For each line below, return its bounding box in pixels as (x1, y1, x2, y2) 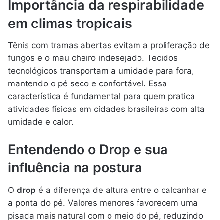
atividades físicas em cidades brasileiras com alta (8, 104, 205, 114)
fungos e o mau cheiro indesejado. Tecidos (8, 53, 178, 63)
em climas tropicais (8, 15, 132, 31)
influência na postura (8, 160, 142, 176)
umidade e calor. (8, 117, 74, 127)
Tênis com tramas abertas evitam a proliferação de (8, 40, 210, 51)
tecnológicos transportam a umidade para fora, (8, 66, 194, 76)
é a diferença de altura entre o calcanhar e (36, 185, 207, 195)
